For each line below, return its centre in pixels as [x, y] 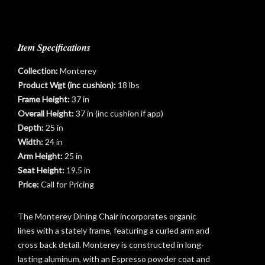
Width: [31, 142]
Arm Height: [41, 156]
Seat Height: [42, 170]
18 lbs [129, 85]
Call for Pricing [67, 185]
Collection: [39, 71]
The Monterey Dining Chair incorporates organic [107, 216]
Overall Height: [47, 114]
